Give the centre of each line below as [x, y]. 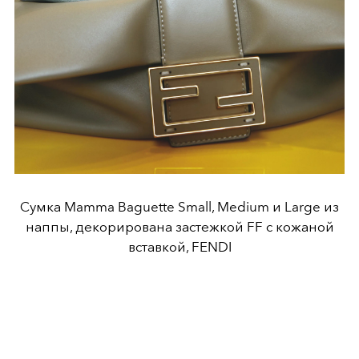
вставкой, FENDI [179, 247]
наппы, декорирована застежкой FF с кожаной [179, 227]
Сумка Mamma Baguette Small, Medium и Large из [179, 207]
